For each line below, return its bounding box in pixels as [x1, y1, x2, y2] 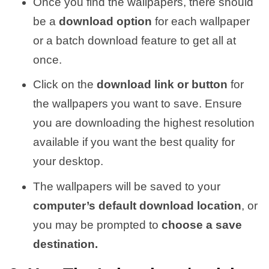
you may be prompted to [33, 218, 159, 231]
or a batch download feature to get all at [33, 34, 236, 47]
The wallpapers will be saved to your [33, 180, 220, 193]
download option [59, 14, 155, 28]
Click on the [33, 78, 97, 91]
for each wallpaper [155, 14, 250, 28]
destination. [33, 237, 98, 250]
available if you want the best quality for [33, 136, 235, 149]
